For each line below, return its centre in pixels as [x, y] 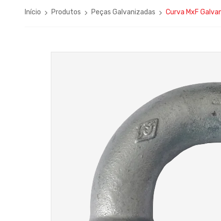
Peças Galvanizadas [123, 12]
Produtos [66, 12]
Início [33, 12]
